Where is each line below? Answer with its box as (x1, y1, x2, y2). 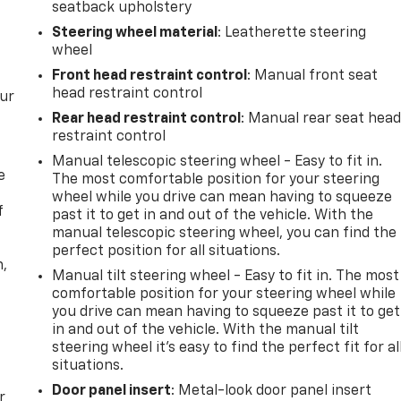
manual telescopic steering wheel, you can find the (52, 226, 397, 241)
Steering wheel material (52, 25, 218, 40)
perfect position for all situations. (52, 243, 281, 259)
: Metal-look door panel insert (171, 383, 372, 398)
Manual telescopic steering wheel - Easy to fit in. (52, 154, 383, 169)
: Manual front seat (247, 68, 379, 83)
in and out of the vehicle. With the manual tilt (52, 322, 360, 337)
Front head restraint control (52, 68, 248, 83)
